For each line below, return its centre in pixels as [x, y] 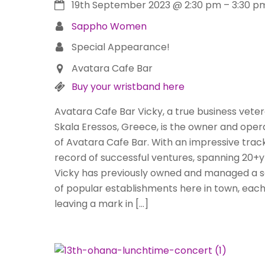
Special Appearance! [120, 47]
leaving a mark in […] [101, 203]
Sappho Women [109, 26]
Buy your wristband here [128, 86]
